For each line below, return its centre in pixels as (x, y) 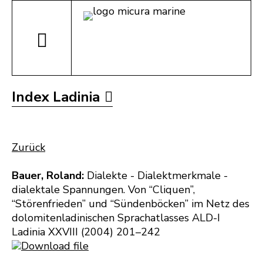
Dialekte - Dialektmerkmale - (156, 176)
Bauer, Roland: (48, 176)
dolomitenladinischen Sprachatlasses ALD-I (116, 218)
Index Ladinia (56, 97)
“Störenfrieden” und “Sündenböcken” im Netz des (131, 204)
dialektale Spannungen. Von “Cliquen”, (103, 190)
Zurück (28, 147)
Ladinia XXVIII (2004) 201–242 (86, 232)
